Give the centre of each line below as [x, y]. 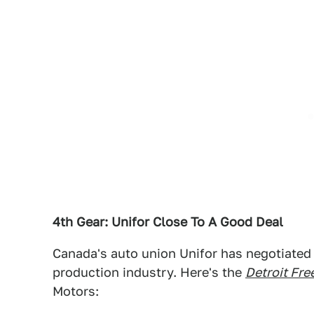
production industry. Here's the [149, 272]
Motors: [76, 291]
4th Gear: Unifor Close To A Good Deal [168, 222]
